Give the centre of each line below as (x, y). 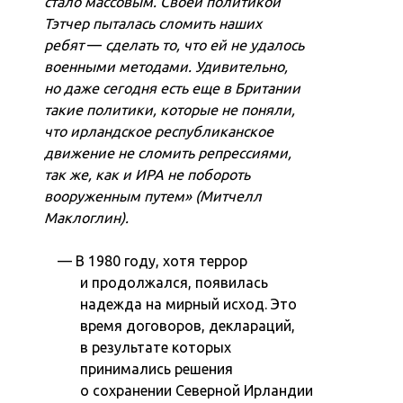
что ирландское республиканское (159, 131)
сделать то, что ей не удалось (203, 45)
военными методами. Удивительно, (166, 66)
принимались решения (157, 368)
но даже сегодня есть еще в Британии (173, 88)
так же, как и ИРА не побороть (148, 174)
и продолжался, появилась (175, 282)
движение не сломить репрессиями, (168, 152)
